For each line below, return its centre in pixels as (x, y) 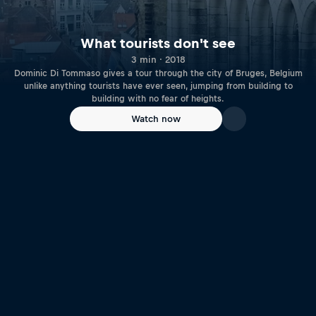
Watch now (156, 119)
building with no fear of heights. (158, 99)
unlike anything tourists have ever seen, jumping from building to (158, 86)
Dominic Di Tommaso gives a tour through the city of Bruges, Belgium (158, 74)
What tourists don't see (158, 44)
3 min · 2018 (158, 60)
